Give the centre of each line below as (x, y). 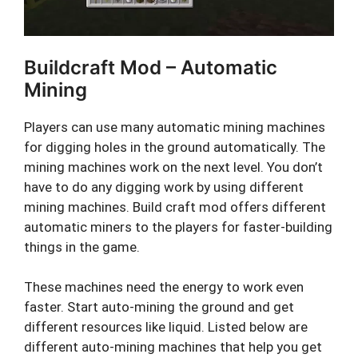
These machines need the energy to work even (164, 287)
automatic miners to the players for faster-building (178, 227)
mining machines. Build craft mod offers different (175, 207)
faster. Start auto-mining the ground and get (159, 307)
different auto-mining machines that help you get (173, 347)
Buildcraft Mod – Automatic (151, 67)
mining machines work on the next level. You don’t (173, 167)
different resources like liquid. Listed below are (166, 327)
